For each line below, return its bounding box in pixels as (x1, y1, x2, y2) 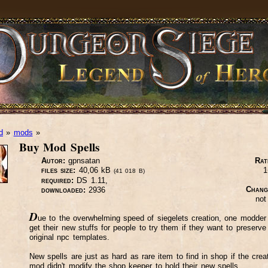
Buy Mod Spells (19, 138, 99, 156)
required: (41, 175, 74, 185)
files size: (41, 165, 76, 175)
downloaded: (41, 185, 86, 194)
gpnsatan (65, 156, 100, 165)
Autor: (41, 156, 65, 165)
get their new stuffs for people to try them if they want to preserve (29, 223, 266, 232)
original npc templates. (29, 232, 109, 242)
